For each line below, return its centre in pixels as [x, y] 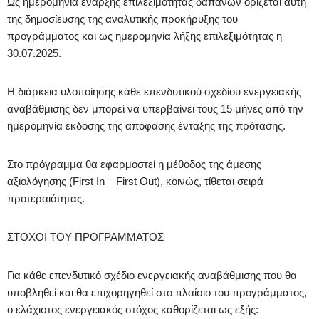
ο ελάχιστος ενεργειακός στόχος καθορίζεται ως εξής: [133, 309]
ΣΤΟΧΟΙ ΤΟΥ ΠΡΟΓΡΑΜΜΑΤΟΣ [85, 236]
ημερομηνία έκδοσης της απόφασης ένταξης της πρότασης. [146, 125]
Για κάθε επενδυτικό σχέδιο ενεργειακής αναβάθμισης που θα [152, 275]
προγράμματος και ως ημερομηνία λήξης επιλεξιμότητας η [145, 36]
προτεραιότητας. [46, 198]
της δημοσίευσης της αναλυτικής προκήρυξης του [122, 19]
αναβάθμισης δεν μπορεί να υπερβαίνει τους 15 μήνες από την [155, 108]
